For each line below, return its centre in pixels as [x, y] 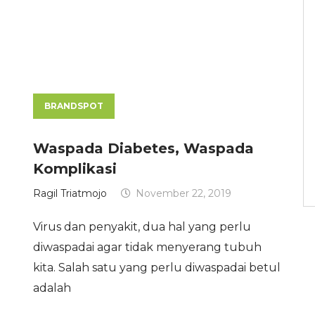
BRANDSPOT [74, 106]
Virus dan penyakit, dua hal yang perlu [142, 227]
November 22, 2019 [184, 194]
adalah [52, 288]
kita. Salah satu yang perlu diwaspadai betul [157, 268]
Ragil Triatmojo [70, 194]
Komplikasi [75, 169]
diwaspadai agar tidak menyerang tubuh [148, 247]
